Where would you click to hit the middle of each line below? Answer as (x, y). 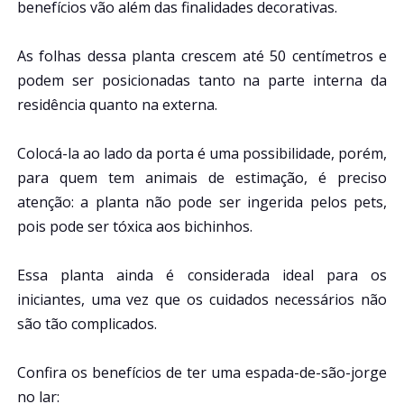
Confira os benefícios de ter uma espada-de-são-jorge (202, 372)
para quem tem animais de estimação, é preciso (202, 177)
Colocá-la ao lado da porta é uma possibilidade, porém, (202, 153)
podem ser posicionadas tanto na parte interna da (202, 80)
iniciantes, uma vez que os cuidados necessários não (202, 299)
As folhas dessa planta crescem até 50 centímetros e (202, 55)
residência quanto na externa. (117, 104)
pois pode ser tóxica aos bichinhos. (134, 226)
